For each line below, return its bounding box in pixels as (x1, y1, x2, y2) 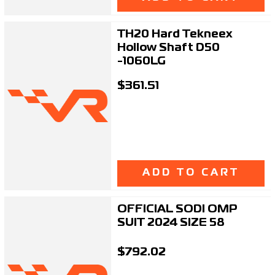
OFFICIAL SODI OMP (117, 204, 238, 214)
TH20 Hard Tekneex (117, 29, 232, 39)
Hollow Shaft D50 (117, 42, 220, 53)
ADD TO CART (142, 168, 239, 177)
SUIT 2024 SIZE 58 (117, 217, 225, 228)
